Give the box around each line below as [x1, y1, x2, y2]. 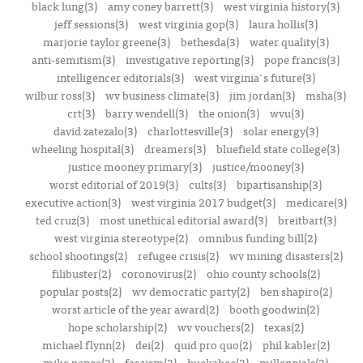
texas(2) [263, 318, 304, 335]
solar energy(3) [242, 122, 318, 139]
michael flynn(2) [41, 335, 125, 353]
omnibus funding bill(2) [199, 228, 317, 246]
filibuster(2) [51, 264, 111, 282]
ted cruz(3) [35, 211, 89, 228]
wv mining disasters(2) [228, 246, 343, 264]
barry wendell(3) [105, 104, 188, 122]
